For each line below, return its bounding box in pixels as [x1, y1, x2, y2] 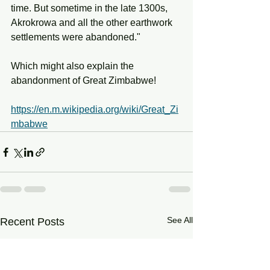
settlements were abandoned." [11, 32, 140, 42]
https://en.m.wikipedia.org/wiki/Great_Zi [11, 104, 178, 115]
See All [167, 215, 193, 225]
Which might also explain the [11, 61, 136, 71]
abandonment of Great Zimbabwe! [11, 75, 156, 86]
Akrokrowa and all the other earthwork [11, 17, 175, 28]
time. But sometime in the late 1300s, [11, 3, 170, 13]
